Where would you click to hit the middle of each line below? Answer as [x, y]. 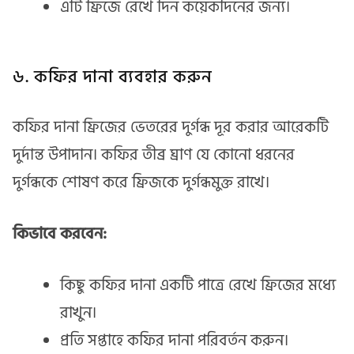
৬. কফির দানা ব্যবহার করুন [113, 77]
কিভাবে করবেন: [60, 233]
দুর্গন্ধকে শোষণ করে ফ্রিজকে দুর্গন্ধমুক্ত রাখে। [141, 182]
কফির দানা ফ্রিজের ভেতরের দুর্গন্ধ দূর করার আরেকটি [171, 127]
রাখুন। [78, 313]
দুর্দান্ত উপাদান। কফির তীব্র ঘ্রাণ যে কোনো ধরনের [154, 154]
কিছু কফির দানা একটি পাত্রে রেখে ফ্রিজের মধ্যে [198, 285]
